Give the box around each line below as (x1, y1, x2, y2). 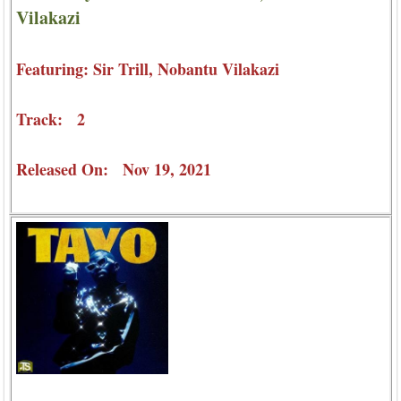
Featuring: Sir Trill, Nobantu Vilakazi (16, 57, 279, 81)
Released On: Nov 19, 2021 (16, 158, 211, 182)
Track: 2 (16, 107, 85, 132)
